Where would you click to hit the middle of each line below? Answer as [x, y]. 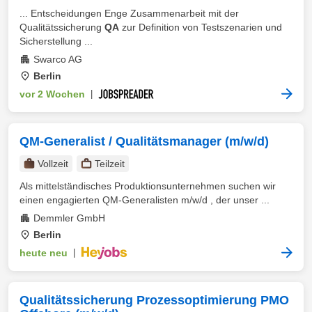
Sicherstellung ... [56, 41]
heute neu [44, 253]
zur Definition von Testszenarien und [201, 27]
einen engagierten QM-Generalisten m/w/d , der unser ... [145, 200]
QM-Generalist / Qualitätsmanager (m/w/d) [144, 141]
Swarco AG [58, 59]
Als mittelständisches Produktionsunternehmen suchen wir [148, 186]
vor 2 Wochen [52, 94]
